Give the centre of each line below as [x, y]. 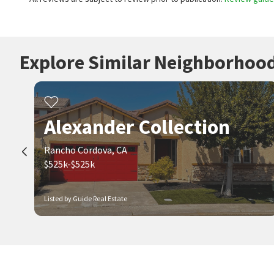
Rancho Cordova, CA [86, 150]
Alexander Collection [137, 127]
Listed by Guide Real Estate [86, 198]
